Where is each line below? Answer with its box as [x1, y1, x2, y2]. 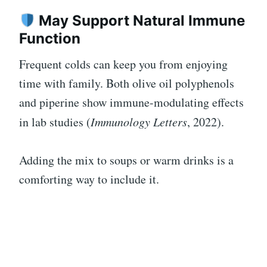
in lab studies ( [19, 114, 91, 131]
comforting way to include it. [19, 171, 159, 188]
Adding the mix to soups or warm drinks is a [19, 152, 234, 169]
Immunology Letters [91, 114, 187, 130]
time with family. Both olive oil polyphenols [19, 75, 234, 92]
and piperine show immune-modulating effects [19, 94, 244, 111]
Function [19, 30, 80, 48]
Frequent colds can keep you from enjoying [19, 56, 228, 73]
